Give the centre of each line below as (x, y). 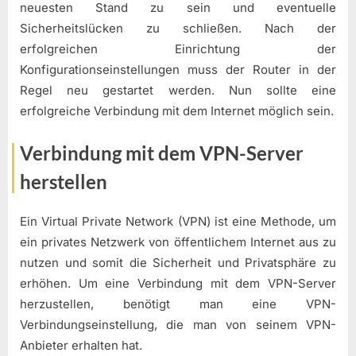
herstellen (64, 182)
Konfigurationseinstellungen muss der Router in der (178, 69)
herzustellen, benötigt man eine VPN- (178, 304)
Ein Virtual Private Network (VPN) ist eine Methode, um (178, 222)
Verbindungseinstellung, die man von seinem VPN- (178, 325)
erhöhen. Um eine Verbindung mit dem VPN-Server (178, 284)
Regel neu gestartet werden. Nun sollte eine (178, 90)
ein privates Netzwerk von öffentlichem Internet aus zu (178, 242)
